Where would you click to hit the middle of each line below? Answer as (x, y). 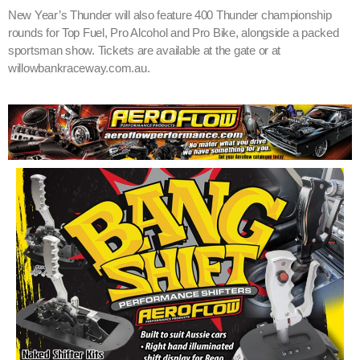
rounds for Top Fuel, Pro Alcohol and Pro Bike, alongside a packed (174, 33)
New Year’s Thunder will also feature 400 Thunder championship (170, 15)
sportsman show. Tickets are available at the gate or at (145, 50)
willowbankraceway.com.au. (79, 68)
